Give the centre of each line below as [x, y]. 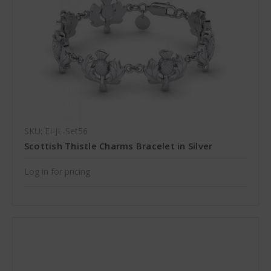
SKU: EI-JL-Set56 [56, 131]
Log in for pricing [57, 171]
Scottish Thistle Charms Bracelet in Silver [118, 146]
